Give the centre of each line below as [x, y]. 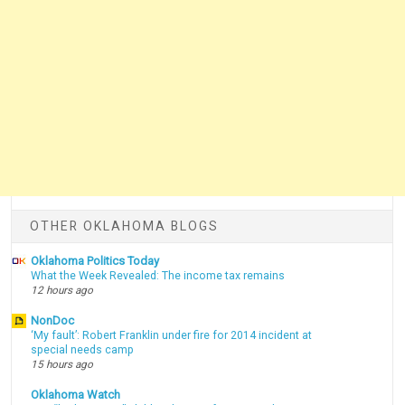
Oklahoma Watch [76, 394]
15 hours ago [62, 365]
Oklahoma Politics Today [95, 261]
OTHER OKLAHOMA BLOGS [125, 226]
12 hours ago [62, 291]
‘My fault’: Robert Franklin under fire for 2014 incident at [172, 336]
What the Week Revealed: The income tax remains [158, 276]
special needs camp [83, 350]
